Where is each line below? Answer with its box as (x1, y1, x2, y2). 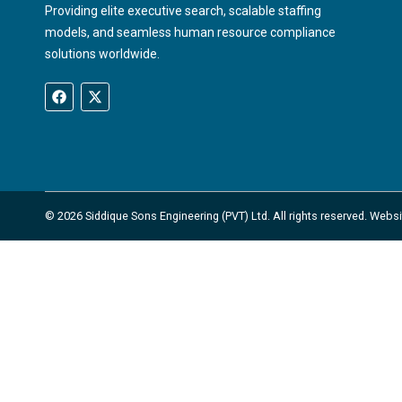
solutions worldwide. (45, 47, 160, 62)
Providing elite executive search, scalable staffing (45, 4, 321, 19)
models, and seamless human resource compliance (45, 25, 336, 40)
